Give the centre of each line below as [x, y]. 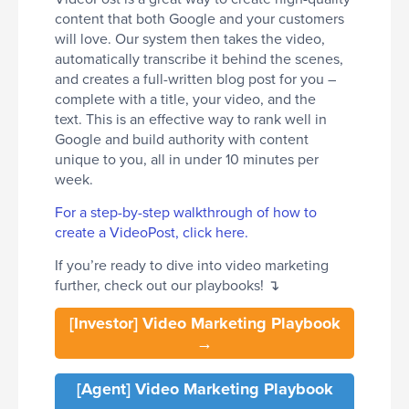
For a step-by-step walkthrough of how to [186, 211]
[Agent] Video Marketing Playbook [204, 388]
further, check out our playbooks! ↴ [167, 284]
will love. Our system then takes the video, [190, 38]
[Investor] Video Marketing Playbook [204, 323]
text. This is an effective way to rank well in [191, 118]
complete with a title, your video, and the [185, 98]
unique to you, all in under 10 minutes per [187, 158]
